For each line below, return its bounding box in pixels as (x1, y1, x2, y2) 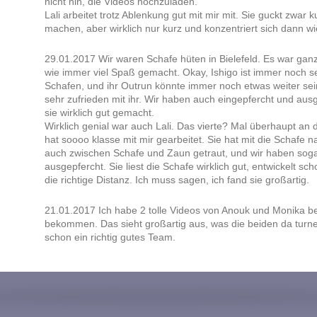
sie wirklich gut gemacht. (44, 107, 154, 119)
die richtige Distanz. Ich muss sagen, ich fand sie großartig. (44, 174, 309, 186)
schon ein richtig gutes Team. (44, 231, 175, 243)
